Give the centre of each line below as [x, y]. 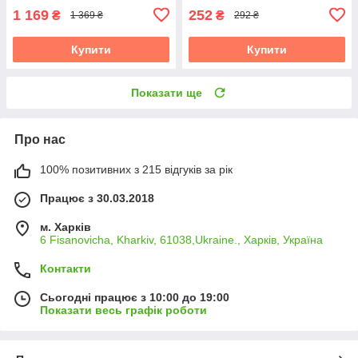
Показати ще [167, 92]
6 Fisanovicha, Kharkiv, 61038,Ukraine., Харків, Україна [181, 239]
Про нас [40, 139]
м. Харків [66, 227]
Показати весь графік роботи [123, 310]
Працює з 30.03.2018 [97, 198]
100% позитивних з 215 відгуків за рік [136, 169]
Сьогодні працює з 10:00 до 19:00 [135, 297]
